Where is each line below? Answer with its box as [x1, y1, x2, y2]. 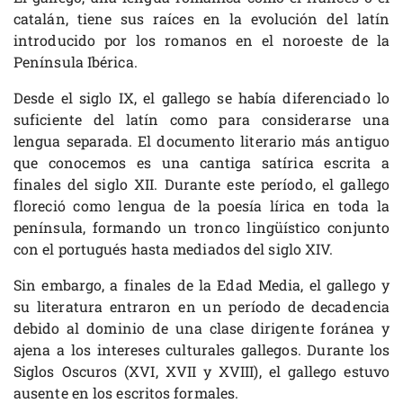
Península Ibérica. [13, 52, 138, 72]
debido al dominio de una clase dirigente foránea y [13, 318, 390, 338]
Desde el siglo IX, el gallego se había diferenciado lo [13, 88, 390, 108]
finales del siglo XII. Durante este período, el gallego [13, 175, 390, 194]
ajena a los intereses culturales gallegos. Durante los [13, 340, 390, 360]
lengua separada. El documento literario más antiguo [13, 131, 390, 151]
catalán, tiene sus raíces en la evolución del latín [13, 9, 390, 29]
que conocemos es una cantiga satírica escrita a [13, 153, 390, 173]
